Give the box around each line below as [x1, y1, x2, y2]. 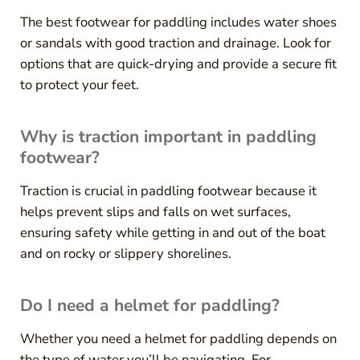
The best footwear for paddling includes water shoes [19, 12, 337, 31]
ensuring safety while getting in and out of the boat [19, 223, 325, 242]
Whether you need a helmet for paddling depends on [19, 329, 337, 348]
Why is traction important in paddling [19, 125, 317, 148]
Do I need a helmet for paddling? [19, 293, 280, 317]
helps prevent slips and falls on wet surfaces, [19, 202, 291, 221]
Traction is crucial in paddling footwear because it [19, 181, 317, 200]
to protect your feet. [19, 75, 139, 94]
